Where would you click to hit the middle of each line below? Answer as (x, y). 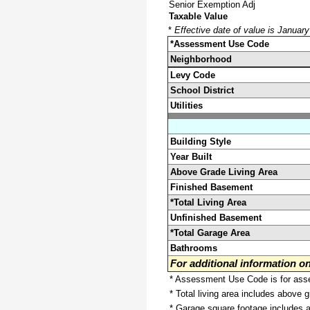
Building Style (201, 141)
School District (202, 90)
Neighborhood (201, 59)
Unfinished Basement (216, 217)
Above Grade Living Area (224, 172)
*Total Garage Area (210, 232)
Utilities (186, 105)
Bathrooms (194, 248)
